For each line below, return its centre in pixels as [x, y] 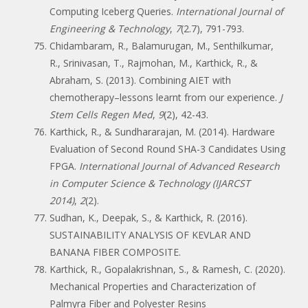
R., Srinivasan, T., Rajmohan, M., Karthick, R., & [154, 63]
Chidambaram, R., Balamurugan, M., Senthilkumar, [162, 45]
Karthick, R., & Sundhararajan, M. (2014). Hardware [162, 131]
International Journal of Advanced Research [179, 166]
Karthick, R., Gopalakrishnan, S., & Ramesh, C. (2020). [167, 269]
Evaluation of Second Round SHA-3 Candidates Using [167, 148]
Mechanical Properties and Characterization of [153, 286]
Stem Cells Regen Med [101, 114]
